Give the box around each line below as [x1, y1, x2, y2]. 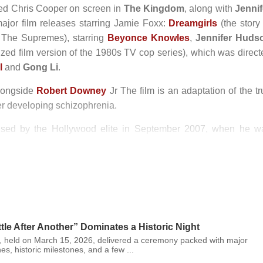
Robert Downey [36, 86, 107, 96]
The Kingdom [123, 4, 184, 14]
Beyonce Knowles [107, 33, 190, 43]
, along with [184, 4, 235, 14]
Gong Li [23, 62, 58, 72]
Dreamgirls [168, 18, 218, 28]
